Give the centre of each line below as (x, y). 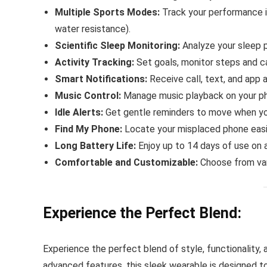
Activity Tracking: (94, 62)
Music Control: (88, 95)
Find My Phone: (89, 129)
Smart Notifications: (101, 79)
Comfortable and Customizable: (126, 162)
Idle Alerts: (79, 112)
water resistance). (93, 29)
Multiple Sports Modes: (107, 12)
